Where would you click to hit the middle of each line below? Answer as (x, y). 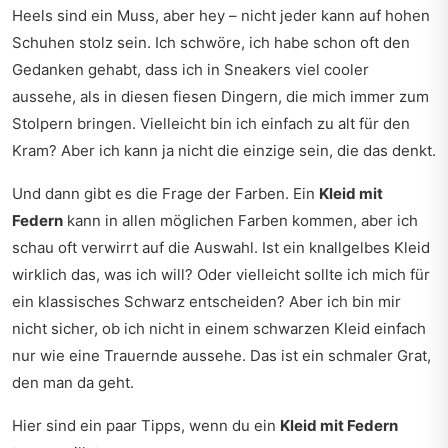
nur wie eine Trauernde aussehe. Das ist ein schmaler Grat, (221, 355)
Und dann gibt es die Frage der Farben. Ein (165, 193)
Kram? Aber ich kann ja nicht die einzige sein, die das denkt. (224, 150)
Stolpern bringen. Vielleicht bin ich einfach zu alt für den (211, 123)
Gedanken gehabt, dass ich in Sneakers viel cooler (190, 69)
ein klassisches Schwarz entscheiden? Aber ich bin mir (206, 301)
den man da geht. (73, 382)
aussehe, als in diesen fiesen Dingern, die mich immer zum (220, 96)
